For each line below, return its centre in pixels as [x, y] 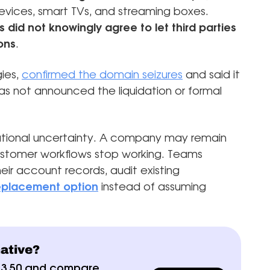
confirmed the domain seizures [102, 75]
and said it [211, 75]
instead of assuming [152, 187]
